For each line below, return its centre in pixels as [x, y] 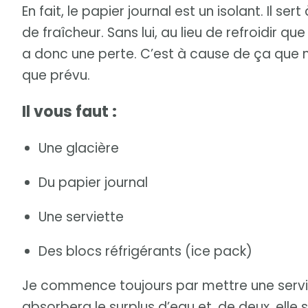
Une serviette [81, 217]
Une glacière [79, 148]
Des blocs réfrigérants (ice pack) [145, 252]
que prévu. [56, 75]
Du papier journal [93, 183]
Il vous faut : [69, 111]
